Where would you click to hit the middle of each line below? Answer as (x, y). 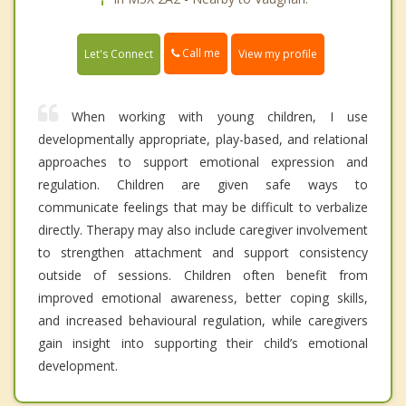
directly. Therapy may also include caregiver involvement (203, 229)
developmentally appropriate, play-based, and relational (203, 139)
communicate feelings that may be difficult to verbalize (203, 207)
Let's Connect (119, 53)
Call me (200, 53)
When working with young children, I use (220, 116)
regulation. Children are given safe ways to (203, 184)
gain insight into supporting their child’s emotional (203, 343)
